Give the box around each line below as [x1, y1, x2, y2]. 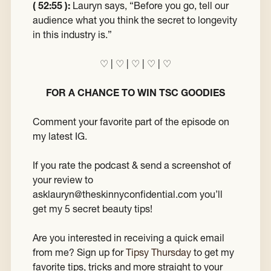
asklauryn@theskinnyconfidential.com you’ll [33, 188, 223, 201]
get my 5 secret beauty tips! [33, 203, 152, 215]
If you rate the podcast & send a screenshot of [33, 159, 231, 172]
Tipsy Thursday [126, 246, 191, 259]
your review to [33, 174, 93, 186]
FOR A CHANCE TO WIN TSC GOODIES [46, 87, 225, 99]
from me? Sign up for [33, 246, 126, 259]
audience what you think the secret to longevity [33, 14, 237, 27]
